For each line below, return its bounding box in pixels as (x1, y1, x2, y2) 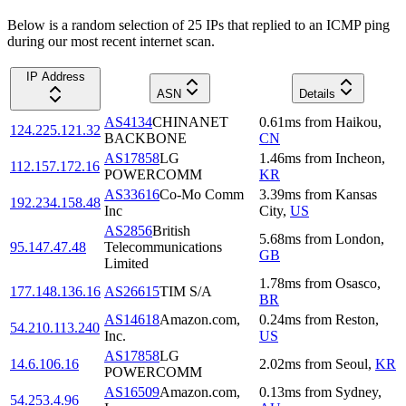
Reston (335, 311, 375, 327)
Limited (104, 255, 149, 271)
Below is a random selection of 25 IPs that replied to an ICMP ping (7, 16, 390, 33)
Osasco (335, 275, 377, 291)
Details (298, 86, 335, 101)
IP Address (25, 69, 85, 83)
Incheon (335, 150, 382, 166)
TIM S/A (159, 283, 212, 299)
